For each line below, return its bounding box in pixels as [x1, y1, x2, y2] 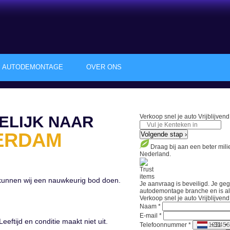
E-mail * [140, 212, 163, 219]
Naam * [140, 202, 162, 210]
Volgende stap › [141, 130, 187, 138]
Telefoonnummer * [140, 221, 193, 228]
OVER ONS [86, 63, 122, 71]
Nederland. [140, 150, 171, 158]
